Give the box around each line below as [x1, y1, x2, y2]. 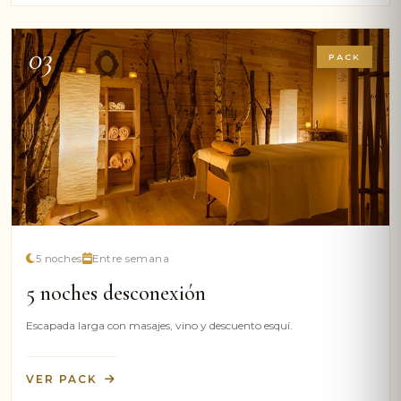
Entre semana [92, 252, 169, 265]
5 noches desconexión [26, 279, 206, 306]
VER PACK [26, 372, 98, 387]
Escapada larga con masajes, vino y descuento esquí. [26, 319, 293, 333]
